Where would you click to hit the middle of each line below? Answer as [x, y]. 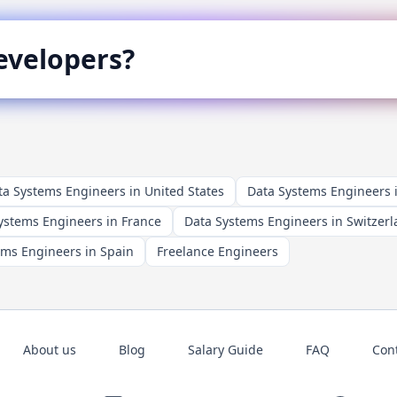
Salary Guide [225, 350]
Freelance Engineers [218, 251]
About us [49, 350]
